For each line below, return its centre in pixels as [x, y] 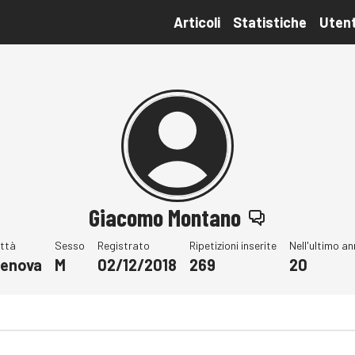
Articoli [197, 22]
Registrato [123, 245]
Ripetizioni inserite [233, 245]
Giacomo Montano [165, 217]
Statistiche [270, 22]
